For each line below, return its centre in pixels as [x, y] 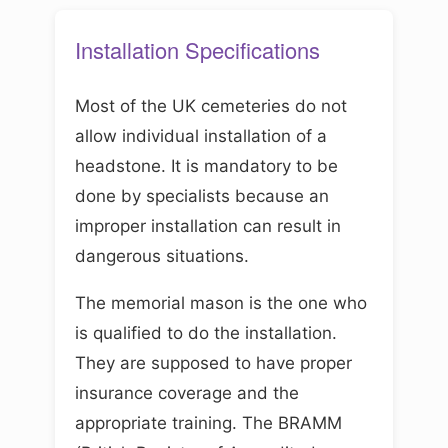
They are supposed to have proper [213, 362]
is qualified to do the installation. [206, 332]
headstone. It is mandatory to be [206, 165]
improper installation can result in [208, 225]
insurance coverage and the [187, 392]
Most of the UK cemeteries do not [211, 105]
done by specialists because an [202, 195]
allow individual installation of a [201, 135]
